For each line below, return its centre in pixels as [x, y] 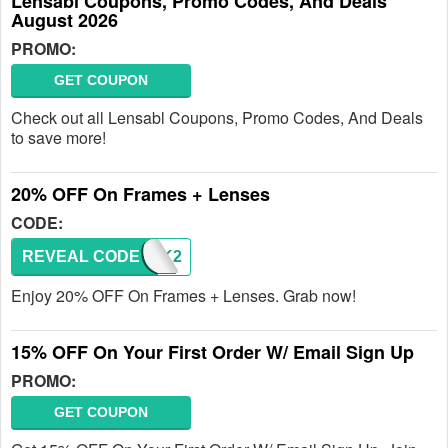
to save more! [58, 137]
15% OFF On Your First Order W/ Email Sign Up [212, 352]
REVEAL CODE [81, 256]
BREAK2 [148, 256]
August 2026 [64, 20]
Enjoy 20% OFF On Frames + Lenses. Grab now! [183, 295]
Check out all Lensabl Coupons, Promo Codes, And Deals [217, 117]
